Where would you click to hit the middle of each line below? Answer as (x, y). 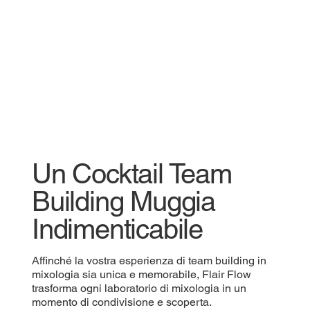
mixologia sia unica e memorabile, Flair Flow (141, 274)
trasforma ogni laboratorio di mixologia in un (139, 288)
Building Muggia (123, 201)
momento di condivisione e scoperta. (121, 302)
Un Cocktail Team (131, 173)
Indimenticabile (117, 229)
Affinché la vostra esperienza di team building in (149, 260)
